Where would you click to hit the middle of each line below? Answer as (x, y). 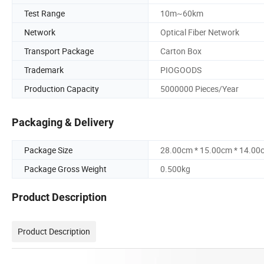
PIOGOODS (181, 70)
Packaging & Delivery (63, 123)
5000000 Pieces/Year (199, 88)
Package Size (48, 150)
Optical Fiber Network (200, 32)
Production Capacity (62, 88)
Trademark (44, 70)
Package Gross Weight (65, 169)
